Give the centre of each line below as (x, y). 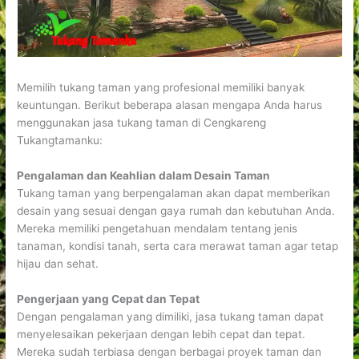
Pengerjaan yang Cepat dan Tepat (109, 298)
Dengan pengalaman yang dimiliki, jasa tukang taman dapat (171, 316)
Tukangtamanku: (60, 140)
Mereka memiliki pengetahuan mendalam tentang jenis (157, 228)
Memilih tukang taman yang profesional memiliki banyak (161, 87)
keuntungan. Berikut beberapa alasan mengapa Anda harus (170, 105)
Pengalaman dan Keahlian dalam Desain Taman (144, 175)
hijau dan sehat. (58, 263)
